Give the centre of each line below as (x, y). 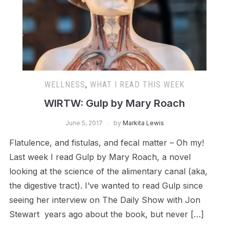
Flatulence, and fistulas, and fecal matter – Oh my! (106, 142)
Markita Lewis (143, 123)
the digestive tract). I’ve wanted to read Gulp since (106, 185)
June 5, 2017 (84, 123)
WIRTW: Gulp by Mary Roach (114, 103)
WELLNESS (65, 84)
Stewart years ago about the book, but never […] (106, 214)
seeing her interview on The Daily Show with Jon (105, 200)
